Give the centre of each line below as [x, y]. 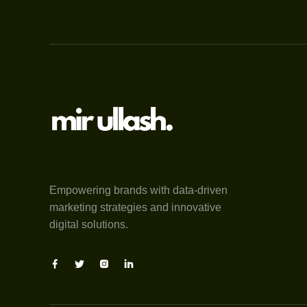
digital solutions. [89, 224]
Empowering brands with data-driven [138, 190]
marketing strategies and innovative [135, 207]
